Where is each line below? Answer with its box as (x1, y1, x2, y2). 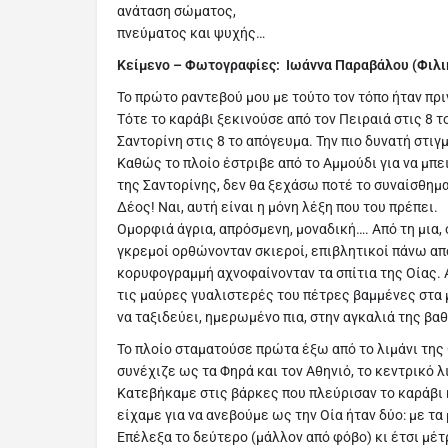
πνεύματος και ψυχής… (117, 25, 265, 42)
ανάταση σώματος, (117, 3, 236, 20)
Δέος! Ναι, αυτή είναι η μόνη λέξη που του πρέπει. (117, 199, 438, 216)
